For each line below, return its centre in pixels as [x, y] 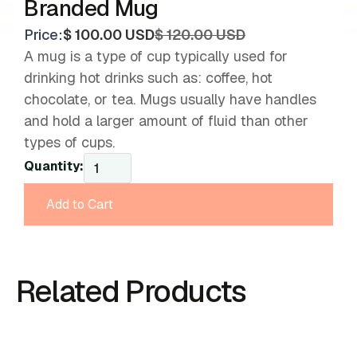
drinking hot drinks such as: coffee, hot [148, 78]
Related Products [131, 292]
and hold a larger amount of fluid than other [166, 121]
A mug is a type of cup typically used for [156, 57]
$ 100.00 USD [109, 35]
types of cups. [69, 143]
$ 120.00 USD [200, 35]
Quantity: [54, 167]
